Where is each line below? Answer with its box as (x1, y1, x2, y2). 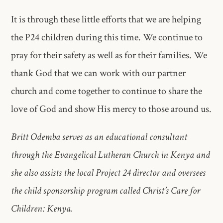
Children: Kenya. (11, 202, 73, 215)
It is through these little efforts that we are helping (11, 12, 202, 26)
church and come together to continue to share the (11, 84, 203, 98)
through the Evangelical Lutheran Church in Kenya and (11, 148, 211, 161)
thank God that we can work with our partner (11, 66, 186, 80)
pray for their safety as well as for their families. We (11, 48, 208, 62)
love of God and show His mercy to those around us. (11, 102, 212, 115)
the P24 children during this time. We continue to (11, 30, 203, 44)
